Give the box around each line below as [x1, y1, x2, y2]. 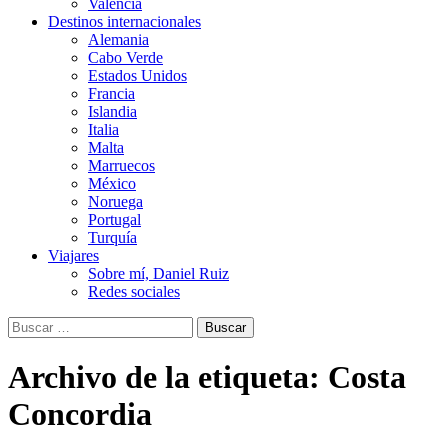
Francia [88, 84, 135, 102]
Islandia [88, 102, 137, 120]
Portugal [88, 210, 141, 228]
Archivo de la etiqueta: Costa [8, 359, 406, 396]
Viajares [48, 246, 99, 264]
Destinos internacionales [48, 12, 201, 30]
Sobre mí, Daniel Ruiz [88, 264, 229, 282]
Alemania [88, 30, 149, 48]
